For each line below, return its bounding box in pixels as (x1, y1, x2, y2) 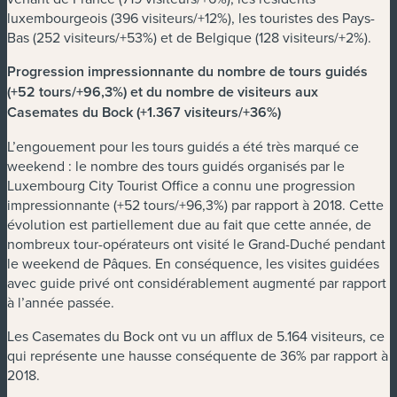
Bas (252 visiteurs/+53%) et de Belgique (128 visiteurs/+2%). (7, 27, 371, 47)
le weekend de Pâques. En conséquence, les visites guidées (7, 253, 379, 273)
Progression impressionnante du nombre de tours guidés (7, 60, 368, 82)
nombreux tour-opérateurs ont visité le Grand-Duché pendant (7, 233, 385, 253)
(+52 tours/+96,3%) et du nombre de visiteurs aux (7, 81, 318, 102)
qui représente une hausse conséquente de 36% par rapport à (7, 345, 388, 365)
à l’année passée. (7, 292, 118, 312)
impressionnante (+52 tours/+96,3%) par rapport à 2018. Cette (7, 194, 384, 214)
